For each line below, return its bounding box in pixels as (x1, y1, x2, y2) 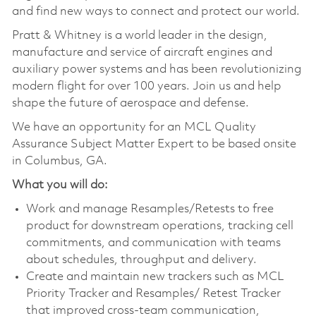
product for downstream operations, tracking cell (25, 219, 293, 232)
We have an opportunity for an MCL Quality (11, 121, 256, 133)
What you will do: (11, 178, 108, 191)
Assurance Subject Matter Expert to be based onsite (11, 138, 296, 150)
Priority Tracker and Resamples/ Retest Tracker (25, 287, 281, 300)
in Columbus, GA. (11, 154, 107, 167)
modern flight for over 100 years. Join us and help (11, 80, 281, 92)
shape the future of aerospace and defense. (11, 97, 249, 109)
